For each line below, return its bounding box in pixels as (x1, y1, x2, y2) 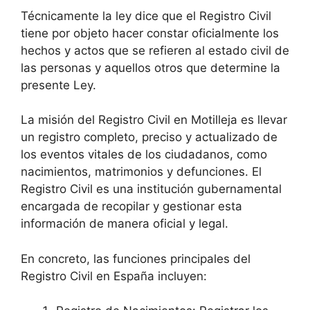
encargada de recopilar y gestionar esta (21, 199, 242, 214)
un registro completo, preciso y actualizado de (21, 130, 277, 145)
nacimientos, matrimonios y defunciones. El (21, 165, 262, 179)
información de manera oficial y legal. (21, 217, 228, 231)
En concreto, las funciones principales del (21, 251, 250, 266)
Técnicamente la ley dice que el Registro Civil (21, 8, 271, 23)
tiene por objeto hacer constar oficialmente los (21, 26, 279, 40)
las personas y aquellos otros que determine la (21, 60, 280, 75)
